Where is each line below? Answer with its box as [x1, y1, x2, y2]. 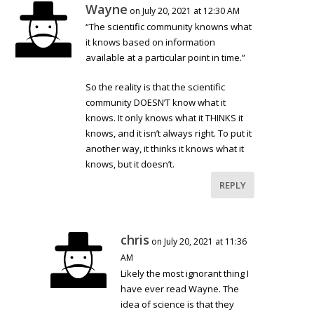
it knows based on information [86, 35, 216, 48]
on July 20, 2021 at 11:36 [151, 235, 247, 248]
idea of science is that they [121, 298, 235, 311]
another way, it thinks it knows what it [86, 142, 245, 156]
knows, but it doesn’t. [86, 158, 175, 171]
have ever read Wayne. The [121, 282, 240, 296]
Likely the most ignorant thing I [121, 267, 250, 280]
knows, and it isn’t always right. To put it [86, 127, 252, 140]
